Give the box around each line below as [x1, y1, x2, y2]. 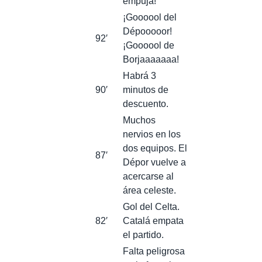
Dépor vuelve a [123, 157, 186, 167]
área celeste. [123, 185, 176, 195]
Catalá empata [123, 215, 184, 226]
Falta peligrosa [123, 246, 185, 256]
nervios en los [123, 129, 181, 139]
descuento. [123, 98, 168, 109]
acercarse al [123, 171, 174, 181]
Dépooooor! [123, 26, 172, 36]
